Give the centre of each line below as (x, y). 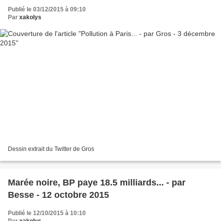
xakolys (30, 17)
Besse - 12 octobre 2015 (58, 195)
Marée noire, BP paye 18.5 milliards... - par (97, 183)
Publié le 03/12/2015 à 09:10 (47, 9)
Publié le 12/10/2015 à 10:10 (47, 213)
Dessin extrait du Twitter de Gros (51, 149)
